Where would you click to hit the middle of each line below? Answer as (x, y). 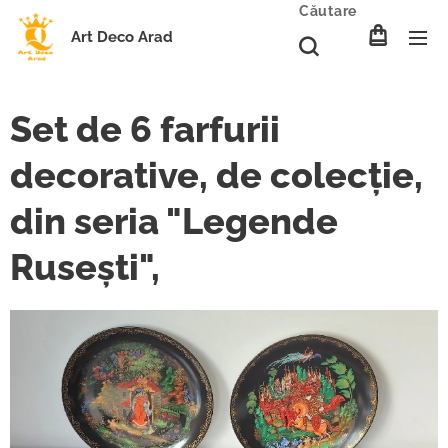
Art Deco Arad (122, 37)
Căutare (328, 11)
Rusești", (85, 267)
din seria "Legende (174, 221)
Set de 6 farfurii (145, 129)
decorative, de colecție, (216, 175)
